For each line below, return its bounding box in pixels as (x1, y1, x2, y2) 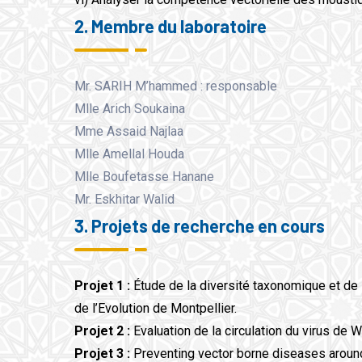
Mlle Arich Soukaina (74, 101, 185, 116)
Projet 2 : (74, 323, 133, 339)
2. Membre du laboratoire (74, 15, 267, 36)
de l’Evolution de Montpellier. (74, 301, 237, 316)
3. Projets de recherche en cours (74, 215, 325, 236)
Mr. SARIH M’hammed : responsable (74, 78, 277, 94)
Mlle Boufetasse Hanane (74, 169, 214, 184)
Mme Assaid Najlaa (74, 124, 183, 139)
